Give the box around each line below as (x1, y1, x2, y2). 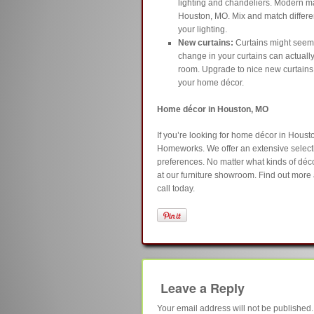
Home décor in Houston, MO (156, 104, 268, 115)
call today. (156, 184, 195, 194)
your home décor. (177, 77, 244, 88)
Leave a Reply (160, 279, 245, 298)
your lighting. (177, 24, 227, 34)
